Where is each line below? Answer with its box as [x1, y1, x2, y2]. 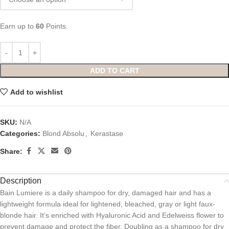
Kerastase [90, 129, 123, 138]
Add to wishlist [10, 87, 63, 96]
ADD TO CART [89, 66, 140, 75]
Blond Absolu [42, 129, 84, 138]
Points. [44, 22, 68, 31]
